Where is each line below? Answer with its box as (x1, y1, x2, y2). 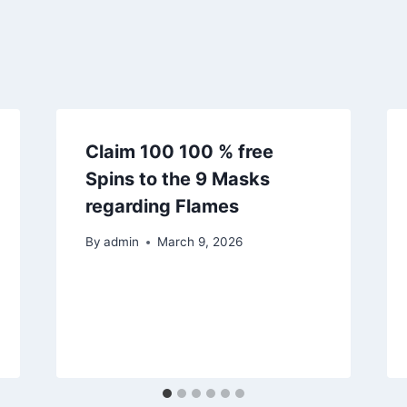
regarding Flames (84, 195, 239, 218)
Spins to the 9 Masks (84, 168, 270, 191)
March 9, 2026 (156, 234, 243, 250)
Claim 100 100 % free (84, 141, 273, 164)
